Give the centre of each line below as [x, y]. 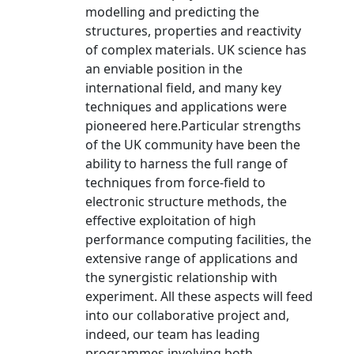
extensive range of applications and [192, 258]
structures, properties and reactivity [193, 31]
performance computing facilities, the [198, 239]
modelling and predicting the [172, 12]
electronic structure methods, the [186, 201]
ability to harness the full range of [186, 164]
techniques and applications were [186, 107]
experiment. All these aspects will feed [199, 296]
